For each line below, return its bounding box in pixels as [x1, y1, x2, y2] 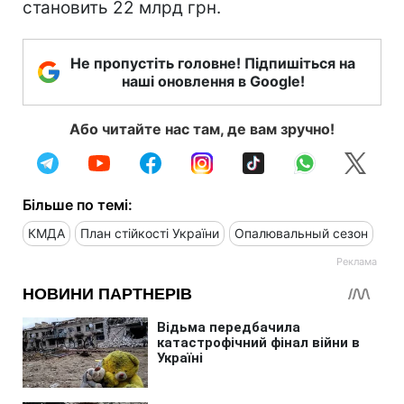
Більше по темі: [23, 195, 133, 214]
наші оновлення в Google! [121, 71, 305, 90]
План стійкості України [80, 225, 219, 241]
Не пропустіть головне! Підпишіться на [70, 53, 355, 72]
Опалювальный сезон [234, 225, 368, 241]
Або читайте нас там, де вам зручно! [69, 119, 335, 138]
